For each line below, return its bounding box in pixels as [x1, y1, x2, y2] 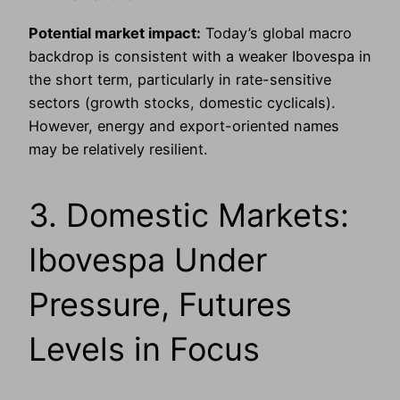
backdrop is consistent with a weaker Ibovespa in [29, 46, 371, 65]
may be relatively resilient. [29, 139, 207, 158]
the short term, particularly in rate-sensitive [29, 70, 331, 88]
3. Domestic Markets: [29, 195, 349, 235]
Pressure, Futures [29, 284, 292, 324]
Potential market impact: [29, 23, 201, 42]
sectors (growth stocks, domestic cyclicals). [29, 93, 335, 112]
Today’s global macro [201, 23, 352, 42]
